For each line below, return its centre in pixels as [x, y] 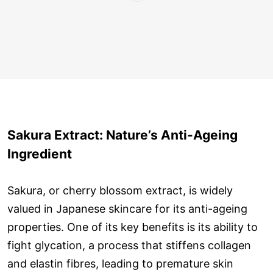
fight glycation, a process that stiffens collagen [129, 245]
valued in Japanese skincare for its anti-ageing [127, 208]
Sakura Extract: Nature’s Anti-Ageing [122, 135]
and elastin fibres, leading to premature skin [120, 263]
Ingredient [40, 154]
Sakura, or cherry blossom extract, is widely [120, 190]
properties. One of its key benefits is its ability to [133, 227]
